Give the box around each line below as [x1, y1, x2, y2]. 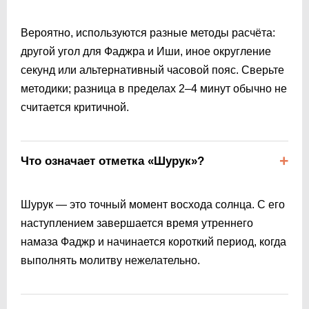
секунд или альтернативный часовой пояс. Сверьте [21, 63, 284, 76]
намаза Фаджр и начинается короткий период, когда [21, 235, 286, 248]
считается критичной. [21, 101, 129, 113]
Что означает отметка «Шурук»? [21, 154, 204, 168]
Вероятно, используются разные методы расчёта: [21, 26, 275, 39]
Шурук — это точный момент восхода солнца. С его [21, 198, 285, 210]
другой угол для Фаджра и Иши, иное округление [21, 45, 271, 57]
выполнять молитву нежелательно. [21, 254, 200, 266]
